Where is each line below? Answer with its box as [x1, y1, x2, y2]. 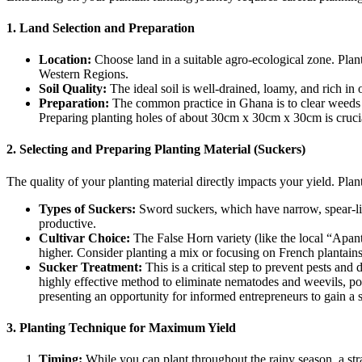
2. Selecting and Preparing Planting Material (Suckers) [6, 142, 305, 157]
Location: [39, 53, 91, 67]
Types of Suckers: [39, 201, 136, 216]
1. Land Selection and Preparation [6, 20, 195, 35]
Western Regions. [39, 67, 128, 82]
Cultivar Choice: [39, 230, 130, 245]
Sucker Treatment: [39, 259, 142, 274]
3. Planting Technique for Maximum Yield [6, 320, 236, 335]
